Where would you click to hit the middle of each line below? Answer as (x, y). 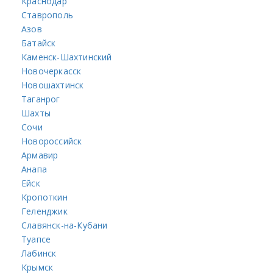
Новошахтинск (53, 85)
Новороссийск (52, 141)
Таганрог (41, 99)
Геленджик (44, 211)
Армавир (40, 155)
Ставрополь (47, 15)
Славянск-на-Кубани (65, 225)
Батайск (39, 43)
